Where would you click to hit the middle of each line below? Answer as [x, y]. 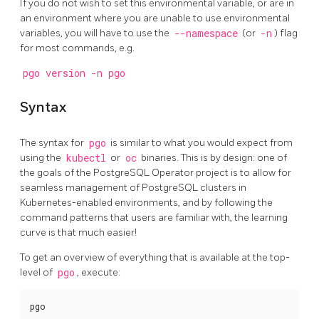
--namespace [206, 34]
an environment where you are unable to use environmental [155, 19]
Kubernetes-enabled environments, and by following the [146, 202]
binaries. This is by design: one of [213, 157]
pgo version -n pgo [74, 74]
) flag [286, 33]
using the [42, 157]
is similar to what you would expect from [200, 142]
